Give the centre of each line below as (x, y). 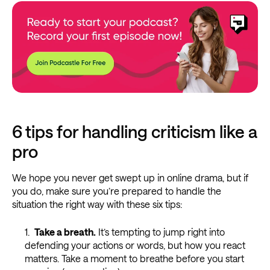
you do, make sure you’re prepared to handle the (117, 190)
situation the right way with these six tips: (97, 204)
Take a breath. (65, 231)
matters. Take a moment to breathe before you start (134, 258)
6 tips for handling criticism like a (135, 131)
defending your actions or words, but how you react (135, 245)
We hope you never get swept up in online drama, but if (130, 177)
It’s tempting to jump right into (160, 231)
